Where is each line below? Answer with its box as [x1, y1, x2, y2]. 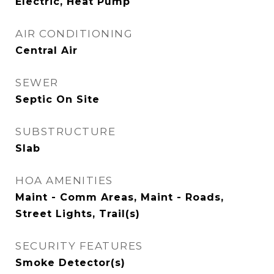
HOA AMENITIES [15, 174, 113, 187]
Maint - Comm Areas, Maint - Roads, [15, 191, 224, 203]
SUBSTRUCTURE [15, 125, 116, 138]
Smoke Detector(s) [15, 257, 125, 268]
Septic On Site [15, 94, 100, 105]
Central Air [15, 45, 78, 56]
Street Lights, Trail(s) [15, 208, 140, 220]
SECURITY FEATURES [15, 240, 143, 252]
